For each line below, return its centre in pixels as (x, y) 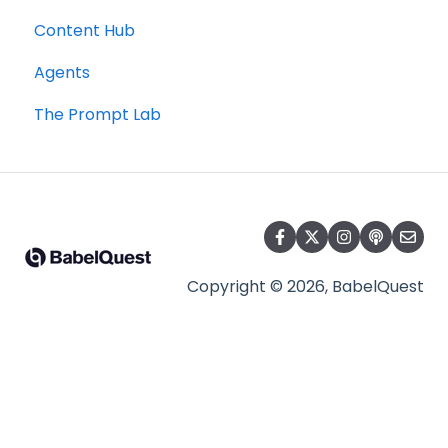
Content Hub (84, 31)
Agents (62, 73)
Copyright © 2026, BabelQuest (305, 286)
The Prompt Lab (97, 115)
